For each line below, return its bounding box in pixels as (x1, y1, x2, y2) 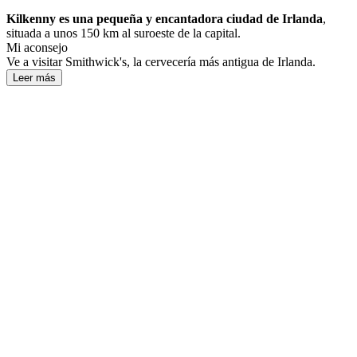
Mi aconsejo (6, 41, 68, 55)
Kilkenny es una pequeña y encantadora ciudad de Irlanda (6, 12, 323, 26)
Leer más (13, 72, 56, 84)
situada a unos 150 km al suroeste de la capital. (6, 26, 241, 41)
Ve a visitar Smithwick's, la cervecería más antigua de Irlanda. (6, 55, 316, 69)
